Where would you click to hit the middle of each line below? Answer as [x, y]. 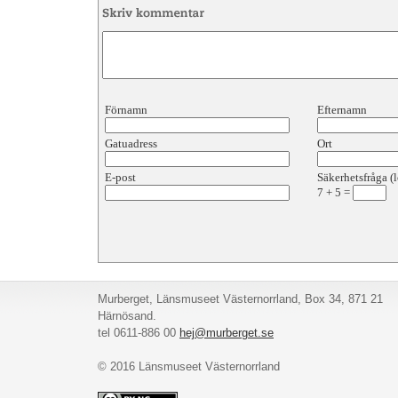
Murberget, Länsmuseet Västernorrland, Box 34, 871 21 [240, 299]
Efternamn [343, 110]
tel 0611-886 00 [139, 333]
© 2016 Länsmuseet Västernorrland [189, 366]
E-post [120, 177]
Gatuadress [131, 143]
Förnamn [127, 110]
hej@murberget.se [227, 333]
